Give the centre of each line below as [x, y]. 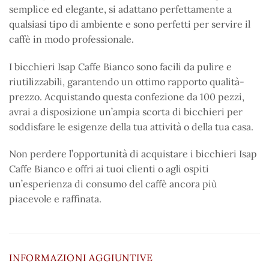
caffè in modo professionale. [71, 39]
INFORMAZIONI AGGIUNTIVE [81, 258]
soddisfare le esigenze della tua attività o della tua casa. [131, 126]
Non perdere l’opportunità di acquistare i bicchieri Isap [133, 154]
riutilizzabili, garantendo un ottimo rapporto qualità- [127, 81]
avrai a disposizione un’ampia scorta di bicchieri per [126, 111]
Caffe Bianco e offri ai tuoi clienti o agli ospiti [109, 169]
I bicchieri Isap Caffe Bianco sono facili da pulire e [120, 66]
